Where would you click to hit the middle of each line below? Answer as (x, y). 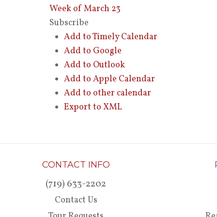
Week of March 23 (85, 9)
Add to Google (93, 51)
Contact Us (76, 200)
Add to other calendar (108, 93)
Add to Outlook (94, 65)
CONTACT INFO (76, 165)
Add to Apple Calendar (109, 79)
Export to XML (93, 107)
